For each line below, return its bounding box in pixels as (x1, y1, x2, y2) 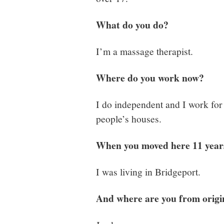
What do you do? (96, 17, 168, 32)
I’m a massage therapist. (96, 44, 193, 57)
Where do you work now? (96, 70, 204, 85)
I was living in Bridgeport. (96, 164, 200, 178)
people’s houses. (96, 111, 161, 125)
